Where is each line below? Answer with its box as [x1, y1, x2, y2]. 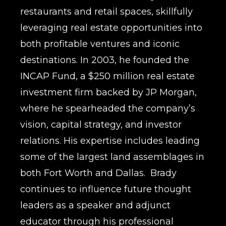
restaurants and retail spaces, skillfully [20, 6, 193, 17]
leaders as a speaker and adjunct [20, 199, 171, 211]
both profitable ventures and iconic [20, 38, 180, 49]
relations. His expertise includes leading [20, 135, 200, 146]
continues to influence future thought [20, 183, 191, 195]
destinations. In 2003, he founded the [20, 54, 189, 66]
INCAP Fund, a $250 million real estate [20, 70, 195, 82]
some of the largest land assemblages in [20, 151, 204, 162]
